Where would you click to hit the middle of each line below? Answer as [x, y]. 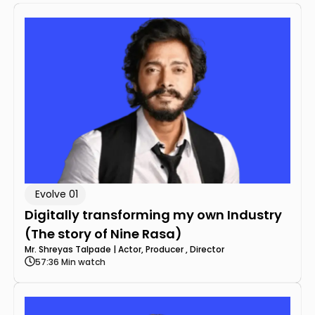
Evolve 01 [57, 194]
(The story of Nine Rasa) [103, 233]
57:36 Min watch [70, 262]
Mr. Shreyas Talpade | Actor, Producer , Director [124, 249]
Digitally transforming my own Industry [153, 214]
